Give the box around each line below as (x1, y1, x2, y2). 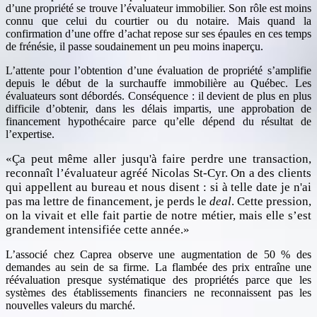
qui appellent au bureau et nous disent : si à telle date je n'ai (6, 180, 311, 194)
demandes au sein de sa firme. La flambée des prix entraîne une (6, 260, 311, 273)
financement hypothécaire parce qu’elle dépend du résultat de (6, 115, 311, 127)
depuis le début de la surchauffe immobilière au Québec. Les (6, 76, 311, 89)
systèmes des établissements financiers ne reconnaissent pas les (6, 286, 311, 299)
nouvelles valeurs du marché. (6, 299, 135, 311)
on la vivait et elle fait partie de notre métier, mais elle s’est (6, 208, 311, 222)
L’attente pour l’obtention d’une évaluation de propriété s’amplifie (6, 64, 311, 76)
